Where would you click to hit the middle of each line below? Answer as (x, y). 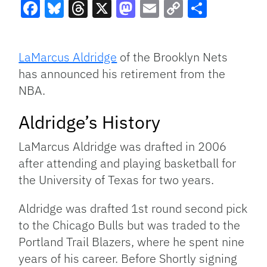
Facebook (63, 30)
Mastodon (159, 30)
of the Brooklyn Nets (173, 57)
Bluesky (79, 30)
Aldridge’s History (90, 122)
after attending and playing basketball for (128, 163)
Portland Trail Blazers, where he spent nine (132, 242)
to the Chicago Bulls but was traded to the (130, 225)
